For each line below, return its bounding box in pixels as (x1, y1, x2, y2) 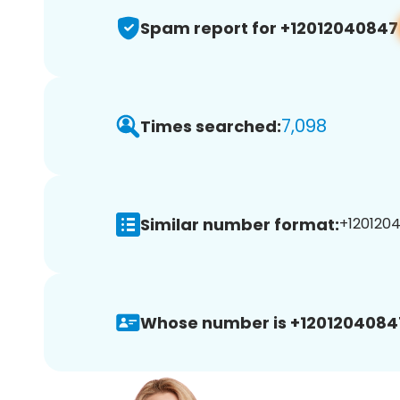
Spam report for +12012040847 (140, 16, 398, 39)
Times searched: (140, 114, 281, 137)
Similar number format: (140, 212, 339, 236)
